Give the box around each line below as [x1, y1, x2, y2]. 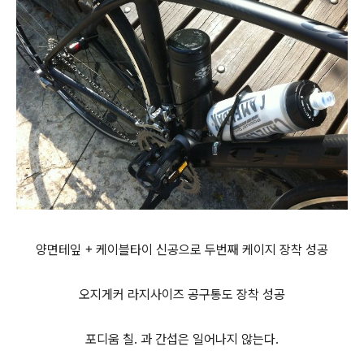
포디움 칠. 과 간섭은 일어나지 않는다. [85, 331, 279, 348]
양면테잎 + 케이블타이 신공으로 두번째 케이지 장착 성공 [36, 242, 328, 258]
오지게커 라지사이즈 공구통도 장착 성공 [79, 287, 285, 303]
